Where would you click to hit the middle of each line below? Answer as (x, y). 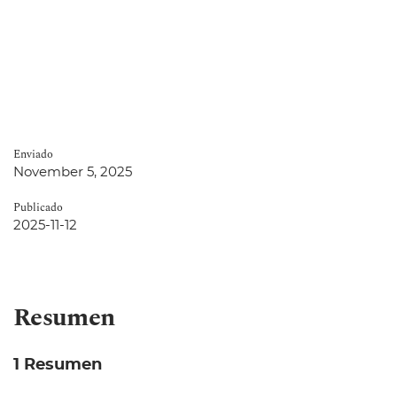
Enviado (33, 155)
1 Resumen (58, 366)
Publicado (38, 208)
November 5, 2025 (73, 173)
